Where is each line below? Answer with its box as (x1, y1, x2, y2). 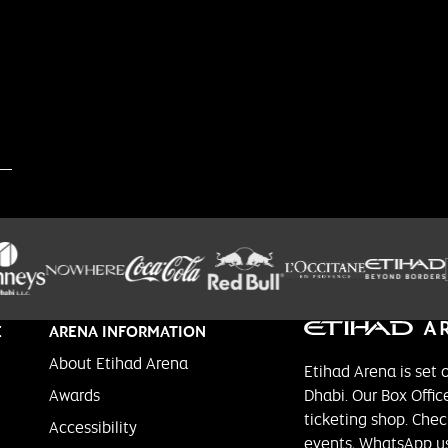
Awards (48, 384, 100, 406)
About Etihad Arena (48, 352, 188, 374)
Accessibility (48, 416, 137, 438)
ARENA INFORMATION (48, 320, 206, 342)
